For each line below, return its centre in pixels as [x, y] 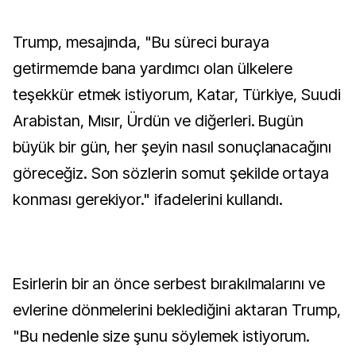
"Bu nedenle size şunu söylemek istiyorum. [162, 336]
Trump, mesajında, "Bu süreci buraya [141, 42]
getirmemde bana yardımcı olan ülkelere [153, 68]
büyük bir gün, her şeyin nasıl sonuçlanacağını [172, 147]
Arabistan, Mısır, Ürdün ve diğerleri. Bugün [159, 121]
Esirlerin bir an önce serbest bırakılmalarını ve [169, 284]
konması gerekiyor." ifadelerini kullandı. [148, 199]
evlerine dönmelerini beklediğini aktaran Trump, [177, 310]
